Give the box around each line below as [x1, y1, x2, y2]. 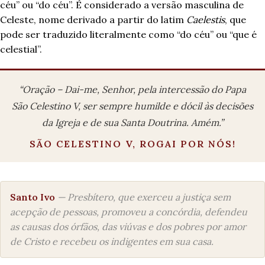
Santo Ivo [10, 191, 55, 203]
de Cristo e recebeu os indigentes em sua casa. [10, 235, 214, 247]
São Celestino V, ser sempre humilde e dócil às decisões [12, 100, 253, 112]
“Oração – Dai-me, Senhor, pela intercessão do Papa [19, 83, 246, 95]
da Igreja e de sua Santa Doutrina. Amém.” [41, 117, 224, 128]
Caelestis [186, 14, 225, 25]
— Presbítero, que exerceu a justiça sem [55, 191, 231, 203]
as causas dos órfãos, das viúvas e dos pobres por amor [10, 221, 246, 232]
